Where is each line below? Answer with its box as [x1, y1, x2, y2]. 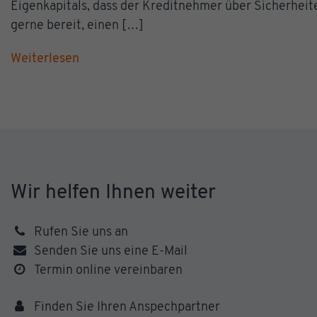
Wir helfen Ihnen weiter [11, 183, 216, 203]
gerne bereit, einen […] [11, 18, 144, 33]
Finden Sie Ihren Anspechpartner [34, 300, 221, 314]
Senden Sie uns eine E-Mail [34, 244, 188, 258]
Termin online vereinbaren [34, 263, 183, 277]
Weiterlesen [11, 52, 79, 66]
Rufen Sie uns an [34, 225, 129, 239]
